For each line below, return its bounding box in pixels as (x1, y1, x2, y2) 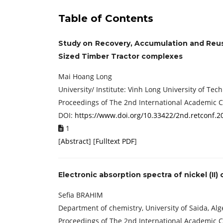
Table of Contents (58, 12, 153, 24)
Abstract (61, 136, 89, 146)
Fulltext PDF (96, 136, 134, 146)
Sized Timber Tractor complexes (58, 52, 183, 61)
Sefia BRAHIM (58, 190, 103, 200)
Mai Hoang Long (58, 72, 112, 81)
